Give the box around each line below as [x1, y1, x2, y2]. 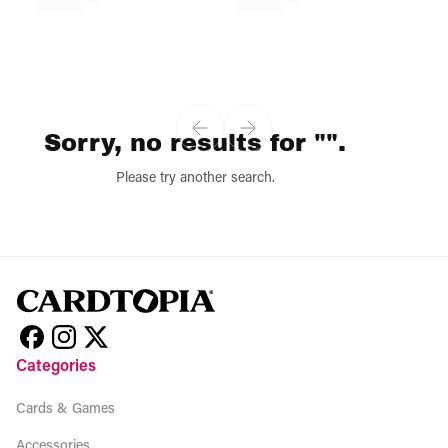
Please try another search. [115, 167, 275, 187]
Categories [16, 354, 96, 376]
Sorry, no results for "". [44, 128, 346, 158]
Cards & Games [16, 398, 115, 418]
